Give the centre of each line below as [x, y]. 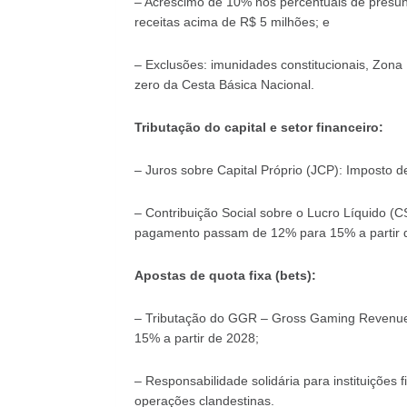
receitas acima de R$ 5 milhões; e [232, 21]
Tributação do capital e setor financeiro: [258, 127]
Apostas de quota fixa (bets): [225, 275]
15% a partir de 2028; [196, 338]
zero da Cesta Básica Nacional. [224, 84]
